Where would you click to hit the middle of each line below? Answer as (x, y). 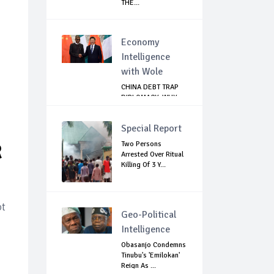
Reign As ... (139, 266)
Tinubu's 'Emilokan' (150, 256)
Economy (140, 43)
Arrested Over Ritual (152, 155)
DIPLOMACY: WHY (149, 98)
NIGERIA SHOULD (149, 108)
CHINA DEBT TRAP (150, 87)
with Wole (142, 72)
